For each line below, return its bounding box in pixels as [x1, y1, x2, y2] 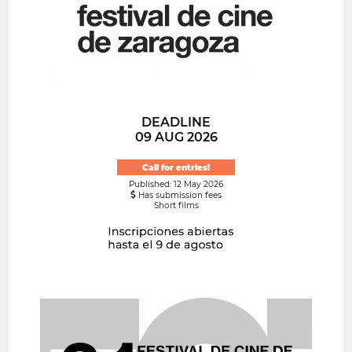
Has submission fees [136, 190, 222, 201]
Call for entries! [142, 162, 210, 173]
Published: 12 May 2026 [129, 179, 223, 190]
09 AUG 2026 [134, 129, 218, 145]
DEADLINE [141, 114, 211, 130]
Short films [153, 200, 199, 211]
